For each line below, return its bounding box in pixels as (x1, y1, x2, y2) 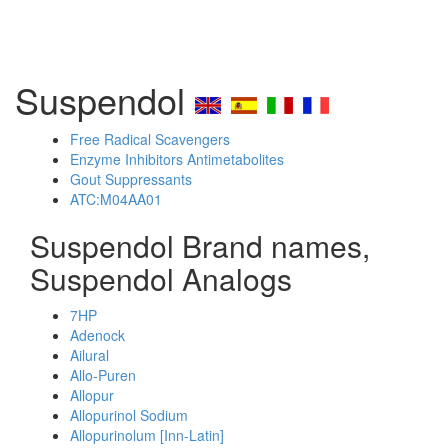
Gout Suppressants (70, 169, 192, 189)
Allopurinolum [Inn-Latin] (70, 425, 224, 445)
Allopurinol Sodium (70, 405, 188, 425)
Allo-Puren (70, 365, 136, 385)
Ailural (70, 345, 109, 365)
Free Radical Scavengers (70, 129, 230, 149)
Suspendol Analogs (30, 257, 292, 300)
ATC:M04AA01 (70, 189, 162, 209)
